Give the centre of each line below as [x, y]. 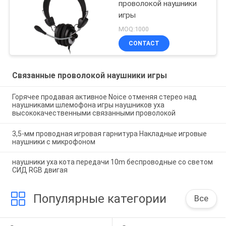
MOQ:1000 [134, 29]
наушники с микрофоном [53, 142]
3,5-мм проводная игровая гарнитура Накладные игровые [109, 133]
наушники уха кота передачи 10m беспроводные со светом [112, 162]
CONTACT [144, 43]
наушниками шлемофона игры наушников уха [88, 105]
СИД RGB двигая [40, 170]
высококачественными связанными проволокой [94, 113]
